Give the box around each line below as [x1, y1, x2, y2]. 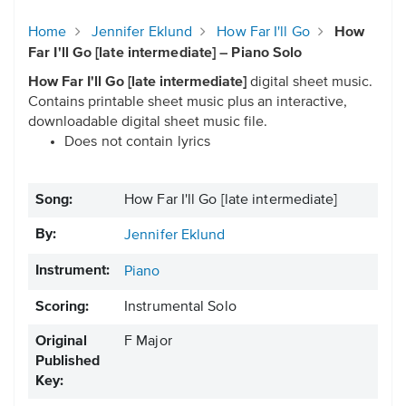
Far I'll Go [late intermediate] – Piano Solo [28, 46, 303, 62]
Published [35, 354, 100, 370]
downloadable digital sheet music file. [28, 115, 267, 130]
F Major [124, 334, 172, 350]
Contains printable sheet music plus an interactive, [28, 95, 347, 111]
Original [35, 334, 87, 350]
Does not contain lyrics [64, 135, 211, 150]
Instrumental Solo [124, 300, 237, 315]
